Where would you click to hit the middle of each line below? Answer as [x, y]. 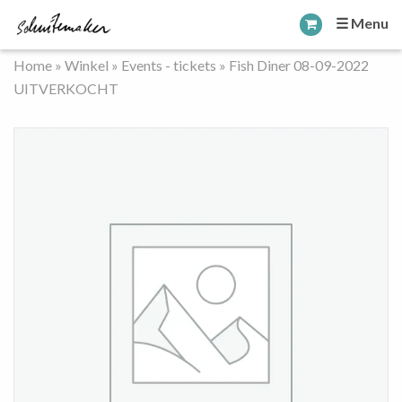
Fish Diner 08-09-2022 [299, 65]
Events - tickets [169, 65]
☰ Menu [362, 23]
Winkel [87, 65]
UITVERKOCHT [66, 88]
